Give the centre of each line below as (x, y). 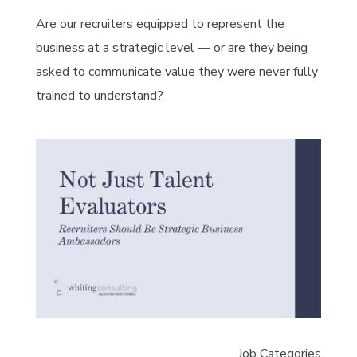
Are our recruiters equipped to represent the (160, 24)
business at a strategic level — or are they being (171, 47)
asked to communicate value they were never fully (177, 71)
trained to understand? (99, 95)
